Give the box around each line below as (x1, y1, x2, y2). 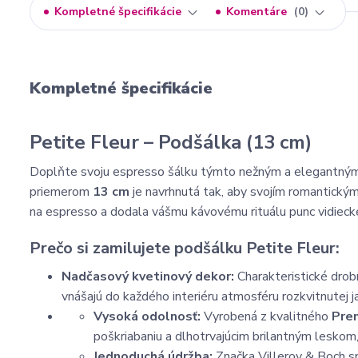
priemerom (30, 183, 93, 201)
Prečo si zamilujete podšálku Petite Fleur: (30, 237, 340, 259)
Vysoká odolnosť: (93, 308, 201, 325)
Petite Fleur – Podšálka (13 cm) (30, 129, 312, 155)
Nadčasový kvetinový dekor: (62, 268, 234, 285)
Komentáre (226, 4, 290, 19)
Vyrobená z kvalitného (201, 308, 332, 325)
